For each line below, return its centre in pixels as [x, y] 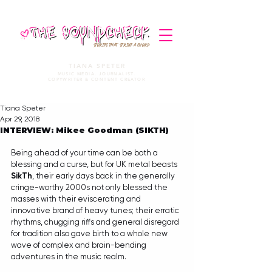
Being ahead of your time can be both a [85, 153]
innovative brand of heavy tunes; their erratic [96, 210]
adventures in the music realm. [70, 257]
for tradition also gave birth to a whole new [90, 233]
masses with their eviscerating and [77, 199]
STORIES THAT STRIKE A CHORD [121, 45]
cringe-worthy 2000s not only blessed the [90, 187]
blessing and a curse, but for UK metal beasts [95, 164]
